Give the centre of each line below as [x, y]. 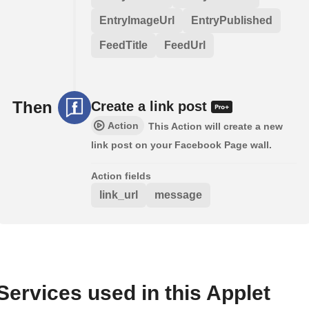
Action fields [121, 176]
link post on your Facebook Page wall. [181, 144]
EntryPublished [232, 20]
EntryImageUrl [137, 20]
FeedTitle [123, 45]
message [178, 195]
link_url [119, 195]
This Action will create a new [216, 126]
